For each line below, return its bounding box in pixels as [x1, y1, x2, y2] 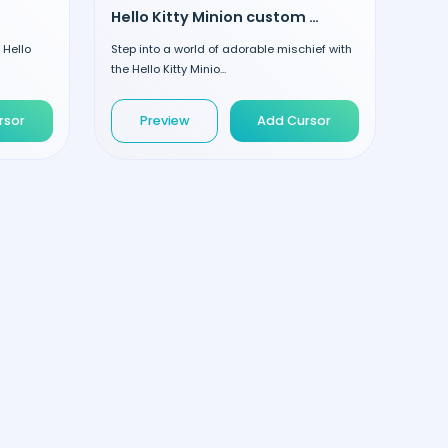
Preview [139, 112, 190, 130]
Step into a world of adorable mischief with [111, 40, 352, 57]
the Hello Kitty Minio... [111, 60, 226, 77]
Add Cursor [257, 112, 332, 130]
